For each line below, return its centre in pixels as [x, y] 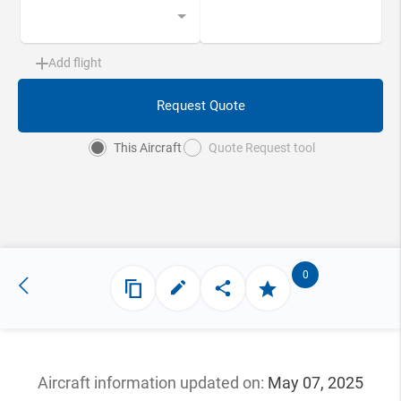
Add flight [75, 63]
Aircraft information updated [140, 383]
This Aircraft [147, 148]
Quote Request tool [261, 148]
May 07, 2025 [316, 383]
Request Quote [200, 106]
